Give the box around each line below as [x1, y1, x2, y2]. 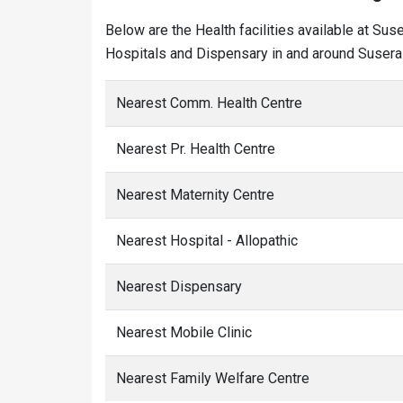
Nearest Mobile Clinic [116, 324, 252, 341]
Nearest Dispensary [116, 278, 242, 295]
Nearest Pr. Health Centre [116, 140, 275, 157]
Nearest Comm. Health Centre [116, 94, 302, 112]
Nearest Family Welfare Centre [116, 370, 309, 387]
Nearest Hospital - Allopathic [116, 232, 298, 249]
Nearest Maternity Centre [116, 186, 274, 203]
